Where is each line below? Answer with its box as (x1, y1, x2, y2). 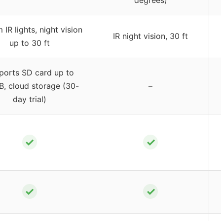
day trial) (12, 94, 46, 105)
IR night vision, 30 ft (113, 31, 188, 41)
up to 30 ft (9, 38, 50, 48)
